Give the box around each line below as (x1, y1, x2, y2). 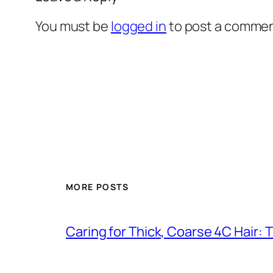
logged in (110, 16, 166, 35)
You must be (35, 16, 111, 35)
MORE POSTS (66, 181, 129, 193)
